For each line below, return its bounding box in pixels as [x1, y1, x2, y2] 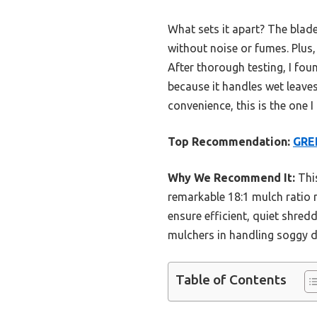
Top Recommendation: [168, 134, 290, 148]
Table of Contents [175, 272, 287, 288]
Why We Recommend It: [168, 171, 295, 184]
